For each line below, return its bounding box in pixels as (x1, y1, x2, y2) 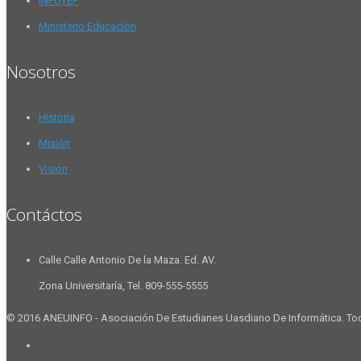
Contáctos (6, 203, 82, 226)
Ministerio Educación (39, 20, 136, 33)
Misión (39, 137, 70, 150)
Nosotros (6, 60, 76, 84)
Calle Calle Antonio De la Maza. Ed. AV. (39, 254, 216, 267)
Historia (39, 111, 75, 124)
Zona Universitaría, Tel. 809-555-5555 (39, 280, 208, 293)
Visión (39, 163, 68, 176)
